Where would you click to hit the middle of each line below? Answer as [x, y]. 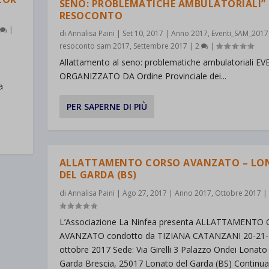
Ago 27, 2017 [144, 193]
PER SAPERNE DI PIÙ [107, 106]
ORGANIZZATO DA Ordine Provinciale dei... [143, 76]
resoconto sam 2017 [94, 46]
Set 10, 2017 [143, 33]
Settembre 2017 [160, 46]
